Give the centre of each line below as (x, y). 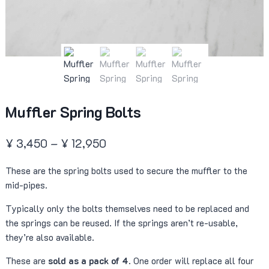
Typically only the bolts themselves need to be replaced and (127, 209)
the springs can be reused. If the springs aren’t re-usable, (121, 223)
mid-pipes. (26, 185)
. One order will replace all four (191, 261)
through (125, 196)
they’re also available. (50, 237)
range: (121, 160)
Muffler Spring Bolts (73, 111)
